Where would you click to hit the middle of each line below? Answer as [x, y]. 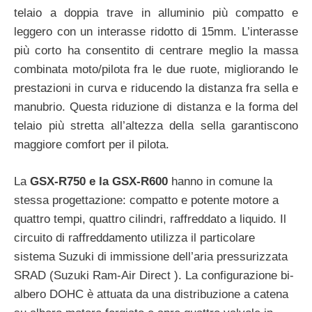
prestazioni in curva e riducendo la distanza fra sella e [156, 88]
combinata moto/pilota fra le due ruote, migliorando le [156, 70]
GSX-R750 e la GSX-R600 [99, 181]
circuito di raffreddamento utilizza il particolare [134, 237]
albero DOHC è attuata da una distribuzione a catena [151, 294]
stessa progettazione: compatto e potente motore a [146, 200]
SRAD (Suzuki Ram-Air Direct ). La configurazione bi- [154, 275]
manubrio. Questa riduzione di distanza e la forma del [156, 107]
